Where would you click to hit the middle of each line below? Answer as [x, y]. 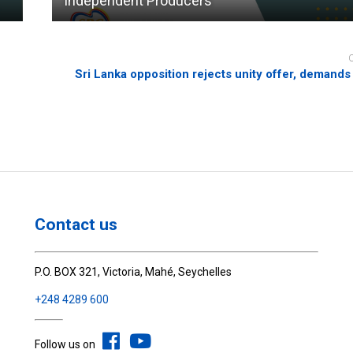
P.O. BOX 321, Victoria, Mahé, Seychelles [134, 271]
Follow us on [69, 344]
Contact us [76, 225]
